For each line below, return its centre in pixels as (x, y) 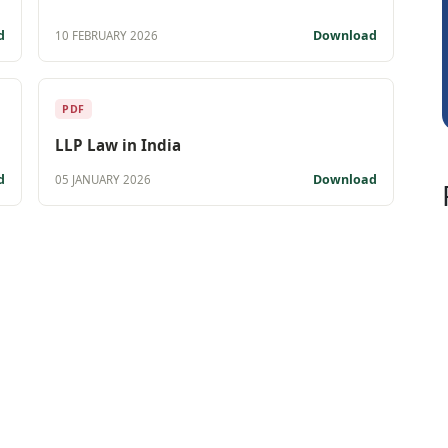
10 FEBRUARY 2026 (106, 36)
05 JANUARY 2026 (103, 180)
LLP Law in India (118, 144)
